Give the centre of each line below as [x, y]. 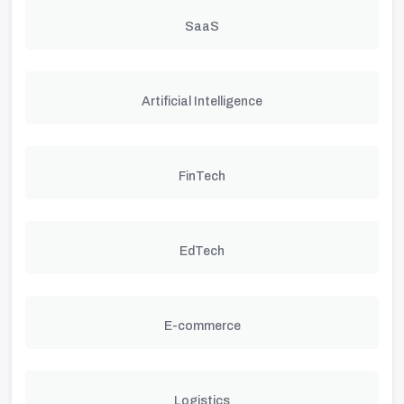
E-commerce [202, 326]
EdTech [202, 251]
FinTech [202, 176]
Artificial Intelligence [202, 101]
